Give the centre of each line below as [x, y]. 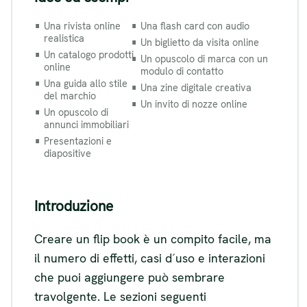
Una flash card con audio [195, 26]
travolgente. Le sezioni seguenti [120, 297]
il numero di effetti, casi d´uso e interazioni [150, 258]
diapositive [67, 154]
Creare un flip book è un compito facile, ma [153, 239]
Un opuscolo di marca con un [204, 59]
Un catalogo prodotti [89, 55]
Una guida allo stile [86, 84]
